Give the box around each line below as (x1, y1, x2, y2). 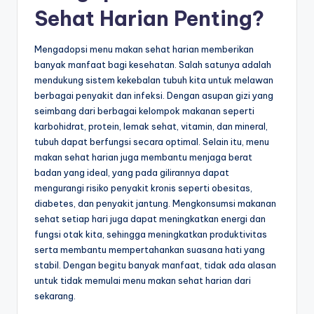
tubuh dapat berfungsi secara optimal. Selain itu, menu (34, 135, 269, 147)
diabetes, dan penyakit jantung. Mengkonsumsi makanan (34, 197, 276, 209)
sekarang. (34, 289, 76, 301)
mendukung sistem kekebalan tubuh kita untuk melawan (34, 74, 273, 86)
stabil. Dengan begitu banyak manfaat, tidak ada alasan (34, 259, 276, 271)
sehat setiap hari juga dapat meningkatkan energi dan (34, 212, 266, 224)
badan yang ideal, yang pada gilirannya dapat (34, 166, 229, 178)
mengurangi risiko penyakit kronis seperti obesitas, (34, 182, 252, 193)
